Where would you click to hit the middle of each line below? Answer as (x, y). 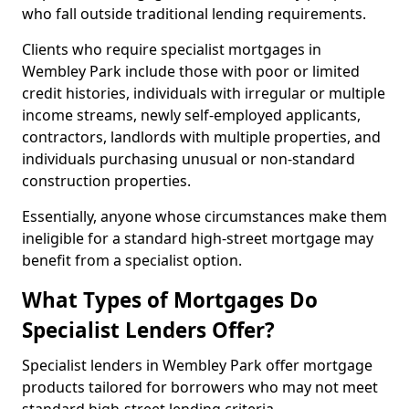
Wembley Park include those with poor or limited (191, 71)
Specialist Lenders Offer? (148, 330)
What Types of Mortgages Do (170, 300)
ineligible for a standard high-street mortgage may (198, 238)
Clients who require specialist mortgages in (172, 49)
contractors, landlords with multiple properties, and (201, 137)
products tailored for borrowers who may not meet (200, 387)
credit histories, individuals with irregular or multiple (204, 93)
